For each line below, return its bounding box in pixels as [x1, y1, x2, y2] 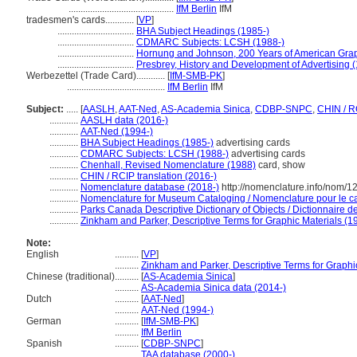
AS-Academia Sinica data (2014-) [141, 282, 286, 293]
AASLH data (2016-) [80, 115, 168, 126]
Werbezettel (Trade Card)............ [26, 70, 167, 81]
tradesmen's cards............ [26, 14, 136, 25]
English [26, 249, 59, 260]
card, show [256, 159, 305, 171]
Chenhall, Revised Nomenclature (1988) [80, 159, 256, 171]
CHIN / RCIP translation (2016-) [80, 171, 217, 182]
